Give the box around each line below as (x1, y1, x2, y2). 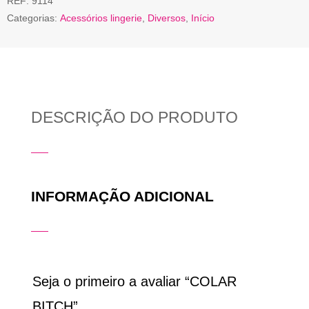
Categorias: (7, 12, 60, 24)
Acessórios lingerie (60, 12, 142, 24)
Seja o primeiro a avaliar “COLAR (32, 274, 237, 290)
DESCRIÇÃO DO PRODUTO (30, 108, 238, 127)
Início (191, 12, 215, 24)
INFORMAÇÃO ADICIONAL (30, 188, 214, 205)
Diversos (148, 12, 186, 24)
